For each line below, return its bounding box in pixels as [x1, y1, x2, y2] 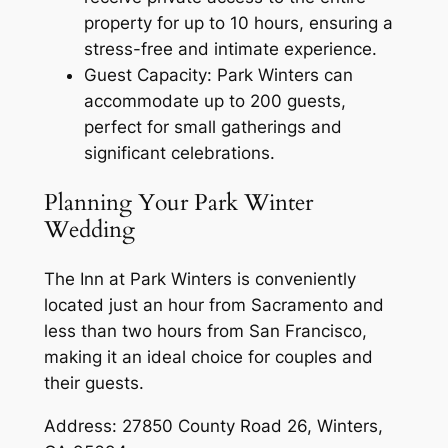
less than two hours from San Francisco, [43, 320, 367, 341]
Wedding [43, 213, 135, 245]
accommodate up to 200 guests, [83, 90, 346, 111]
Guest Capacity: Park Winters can [83, 64, 353, 85]
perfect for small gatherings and [83, 116, 342, 137]
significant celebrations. [83, 142, 275, 163]
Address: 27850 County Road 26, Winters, [43, 415, 383, 436]
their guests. [43, 372, 144, 393]
